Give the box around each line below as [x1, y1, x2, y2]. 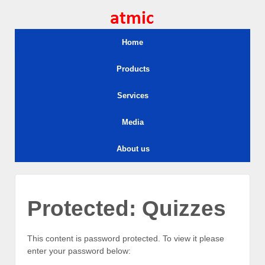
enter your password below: [27, 246, 131, 256]
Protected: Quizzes [27, 196, 226, 221]
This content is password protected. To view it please [27, 234, 224, 244]
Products [116, 64, 150, 73]
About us [116, 144, 150, 153]
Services [117, 91, 148, 100]
